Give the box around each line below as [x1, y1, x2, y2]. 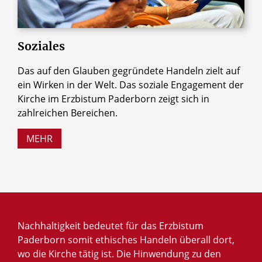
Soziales [18, 39, 65, 54]
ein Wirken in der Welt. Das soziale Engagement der [18, 78, 244, 92]
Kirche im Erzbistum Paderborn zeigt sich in [18, 92, 209, 106]
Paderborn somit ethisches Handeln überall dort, [18, 233, 235, 247]
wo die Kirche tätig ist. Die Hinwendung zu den [18, 247, 221, 261]
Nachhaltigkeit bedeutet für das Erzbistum [18, 219, 204, 233]
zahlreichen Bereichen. [18, 106, 118, 120]
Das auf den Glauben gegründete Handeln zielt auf [18, 64, 240, 78]
